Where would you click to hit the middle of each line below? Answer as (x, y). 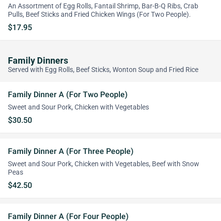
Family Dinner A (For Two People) (68, 94)
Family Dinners (38, 61)
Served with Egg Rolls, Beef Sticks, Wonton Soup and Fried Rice (103, 70)
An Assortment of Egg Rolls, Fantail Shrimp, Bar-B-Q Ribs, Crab (103, 6)
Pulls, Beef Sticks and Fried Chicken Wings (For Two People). (99, 15)
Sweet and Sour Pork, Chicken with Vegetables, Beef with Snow (104, 164)
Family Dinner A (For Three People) (71, 151)
